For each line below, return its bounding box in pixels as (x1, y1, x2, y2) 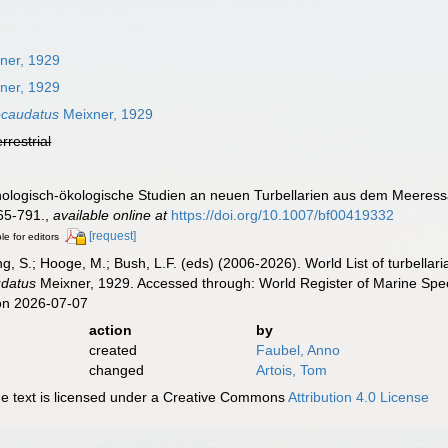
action (88, 321, 132, 338)
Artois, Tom (255, 361, 327, 378)
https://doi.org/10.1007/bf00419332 (171, 207, 395, 223)
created (88, 341, 137, 358)
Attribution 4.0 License (288, 388, 430, 405)
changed (88, 361, 144, 378)
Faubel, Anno (255, 341, 340, 358)
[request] (89, 229, 137, 243)
